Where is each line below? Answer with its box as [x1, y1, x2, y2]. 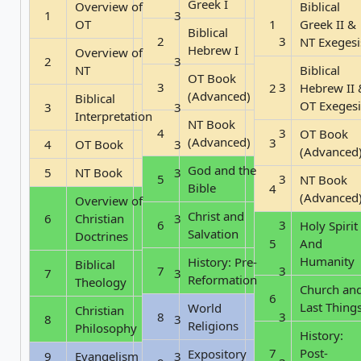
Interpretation [75, 107, 152, 124]
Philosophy [75, 319, 137, 336]
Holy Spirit [300, 217, 358, 234]
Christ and [188, 207, 244, 224]
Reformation [188, 271, 257, 288]
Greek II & [300, 15, 356, 32]
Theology [75, 273, 127, 290]
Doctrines [75, 227, 128, 244]
